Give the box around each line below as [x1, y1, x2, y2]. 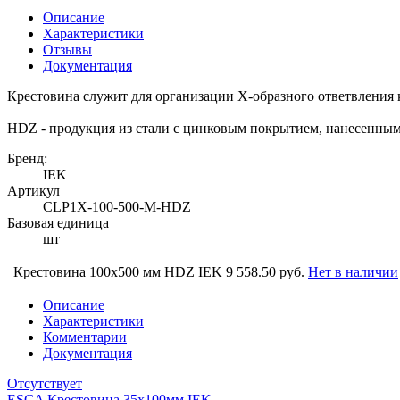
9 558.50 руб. [226, 263, 304, 279]
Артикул [7, 182, 60, 198]
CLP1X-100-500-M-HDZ [43, 198, 191, 214]
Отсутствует [7, 375, 82, 391]
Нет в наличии [308, 263, 398, 279]
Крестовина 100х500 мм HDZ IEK [13, 263, 222, 279]
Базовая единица [7, 214, 109, 230]
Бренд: [7, 150, 47, 166]
